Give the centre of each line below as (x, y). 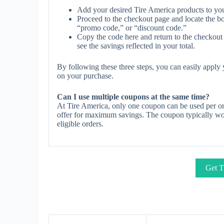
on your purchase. (85, 76)
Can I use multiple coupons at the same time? (133, 97)
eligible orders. (80, 124)
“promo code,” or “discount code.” (132, 28)
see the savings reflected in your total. (136, 46)
